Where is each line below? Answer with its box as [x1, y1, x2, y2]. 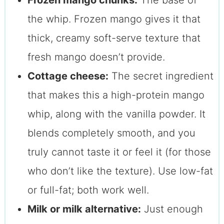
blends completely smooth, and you [27, 127, 195, 139]
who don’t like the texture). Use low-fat [27, 165, 213, 177]
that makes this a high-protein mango [27, 89, 204, 101]
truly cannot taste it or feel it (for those [27, 146, 211, 158]
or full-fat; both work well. [27, 184, 149, 196]
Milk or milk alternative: [27, 203, 141, 215]
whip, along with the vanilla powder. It [27, 108, 205, 120]
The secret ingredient [108, 70, 213, 82]
